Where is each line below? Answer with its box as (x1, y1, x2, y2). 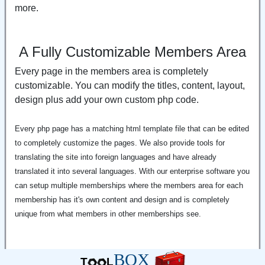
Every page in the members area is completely (15, 66, 208, 76)
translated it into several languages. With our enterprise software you (15, 166, 250, 176)
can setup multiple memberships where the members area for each (15, 180, 243, 190)
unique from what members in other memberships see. (15, 209, 201, 218)
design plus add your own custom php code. (15, 94, 199, 105)
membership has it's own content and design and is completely (15, 195, 230, 204)
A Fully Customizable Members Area (19, 43, 246, 60)
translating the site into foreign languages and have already (15, 152, 216, 161)
